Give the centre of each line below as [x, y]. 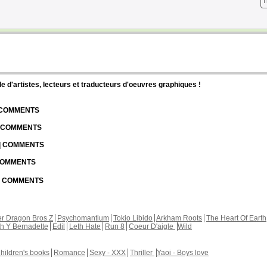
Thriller [142, 253]
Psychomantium [83, 218]
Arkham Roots [179, 218]
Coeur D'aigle [152, 226]
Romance [69, 253]
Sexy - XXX [108, 253]
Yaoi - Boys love [183, 253]
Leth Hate [85, 226]
